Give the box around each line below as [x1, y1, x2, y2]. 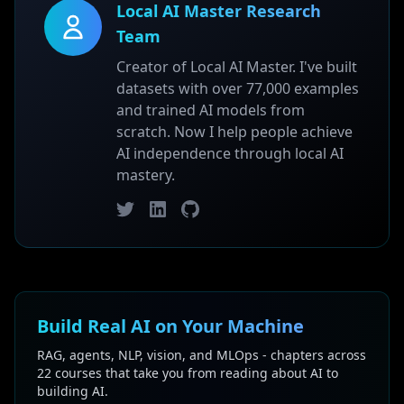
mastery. [116, 165, 175, 185]
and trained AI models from [116, 100, 305, 120]
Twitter [115, 200, 164, 220]
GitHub [180, 200, 229, 220]
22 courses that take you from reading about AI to [37, 364, 338, 381]
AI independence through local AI [116, 143, 344, 163]
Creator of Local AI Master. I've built [116, 57, 357, 77]
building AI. [37, 382, 108, 399]
